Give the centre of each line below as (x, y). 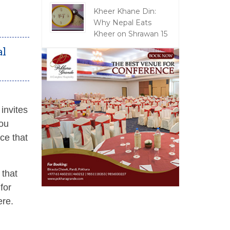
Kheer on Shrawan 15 (130, 34)
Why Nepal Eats (122, 23)
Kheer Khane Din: (124, 11)
